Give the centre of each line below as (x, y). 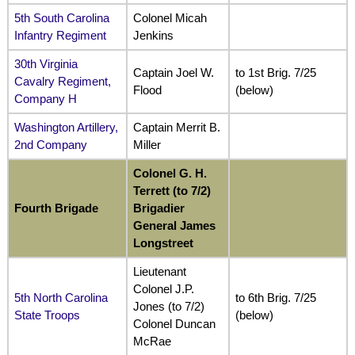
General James (174, 225)
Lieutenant (159, 271)
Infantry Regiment (60, 35)
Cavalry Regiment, (62, 81)
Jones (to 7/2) (168, 306)
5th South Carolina (61, 17)
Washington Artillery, (66, 127)
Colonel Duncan (174, 323)
